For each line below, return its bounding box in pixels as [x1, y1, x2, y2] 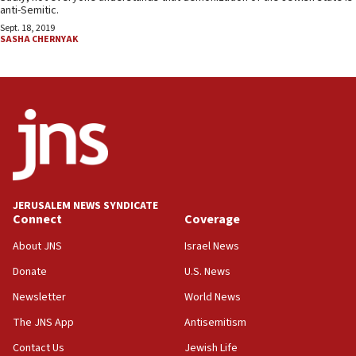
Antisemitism [184, 315, 246, 331]
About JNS [13, 238, 62, 255]
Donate [13, 264, 47, 281]
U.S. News [184, 264, 230, 281]
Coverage [184, 211, 240, 229]
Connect [13, 211, 62, 229]
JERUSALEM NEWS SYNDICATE [13, 198, 158, 215]
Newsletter [13, 289, 66, 306]
